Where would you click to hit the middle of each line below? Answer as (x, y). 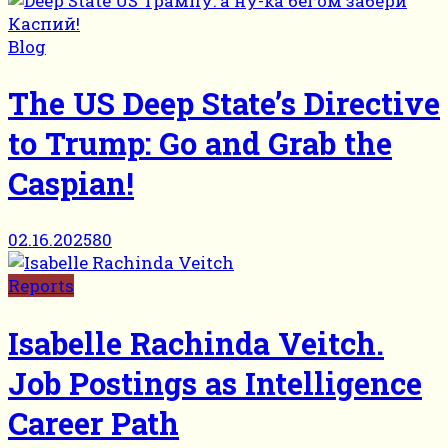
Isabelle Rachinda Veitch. (196, 342)
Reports (41, 286)
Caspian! (71, 182)
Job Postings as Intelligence (215, 382)
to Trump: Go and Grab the (200, 142)
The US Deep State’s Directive (224, 102)
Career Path (93, 422)
